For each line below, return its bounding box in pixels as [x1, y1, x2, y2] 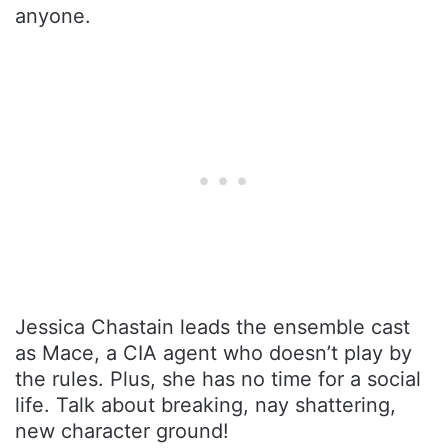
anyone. [15, 3, 91, 28]
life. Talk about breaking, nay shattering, [15, 392, 396, 417]
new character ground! [15, 418, 229, 443]
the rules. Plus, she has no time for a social [15, 366, 421, 391]
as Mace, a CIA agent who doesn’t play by [15, 340, 412, 365]
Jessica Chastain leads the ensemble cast [15, 314, 410, 339]
